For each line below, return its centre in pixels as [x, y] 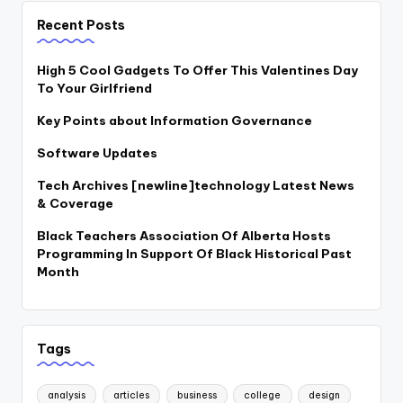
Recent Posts [81, 25]
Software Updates [97, 152]
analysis [67, 395]
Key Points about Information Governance [175, 120]
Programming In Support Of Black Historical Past [194, 253]
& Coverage [75, 203]
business [197, 395]
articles [131, 395]
